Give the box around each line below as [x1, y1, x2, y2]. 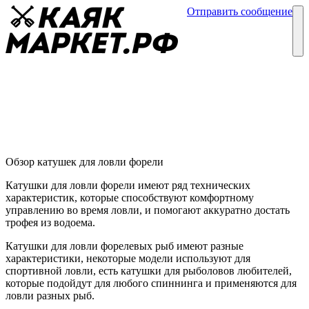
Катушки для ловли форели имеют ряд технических [6, 179, 250, 192]
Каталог [206, 17, 243, 28]
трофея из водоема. [6, 217, 95, 229]
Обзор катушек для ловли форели [6, 156, 163, 168]
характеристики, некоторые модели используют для [6, 252, 250, 265]
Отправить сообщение [187, 6, 292, 17]
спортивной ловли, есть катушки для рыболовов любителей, [6, 265, 292, 277]
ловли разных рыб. [6, 290, 94, 302]
